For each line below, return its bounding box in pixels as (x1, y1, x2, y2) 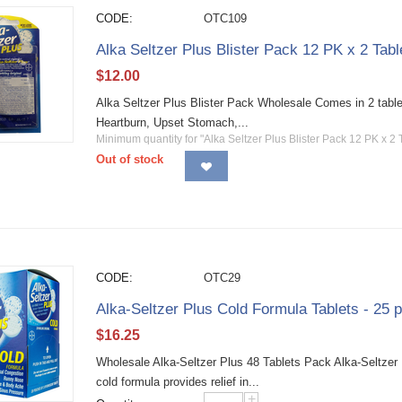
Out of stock (96, 153, 164, 166)
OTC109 (204, 12, 248, 25)
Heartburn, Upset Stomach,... (96, 116, 249, 129)
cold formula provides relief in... (96, 375, 260, 389)
